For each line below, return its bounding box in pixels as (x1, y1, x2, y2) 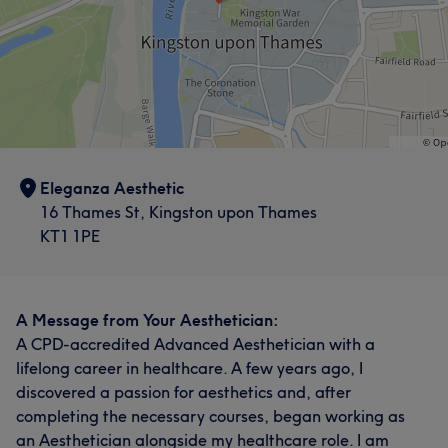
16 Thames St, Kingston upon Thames (40, 202, 317, 222)
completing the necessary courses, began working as (16, 406, 405, 426)
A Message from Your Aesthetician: (16, 310, 279, 330)
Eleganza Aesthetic (40, 178, 184, 198)
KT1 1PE (40, 226, 100, 246)
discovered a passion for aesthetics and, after (16, 382, 351, 402)
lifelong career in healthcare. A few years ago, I (16, 358, 363, 378)
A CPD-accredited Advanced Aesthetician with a (16, 334, 375, 354)
